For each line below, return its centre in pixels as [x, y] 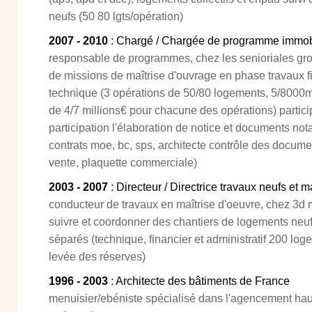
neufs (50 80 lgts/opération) [116, 16]
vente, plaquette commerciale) [123, 163]
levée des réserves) [97, 257]
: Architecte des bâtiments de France [199, 281]
